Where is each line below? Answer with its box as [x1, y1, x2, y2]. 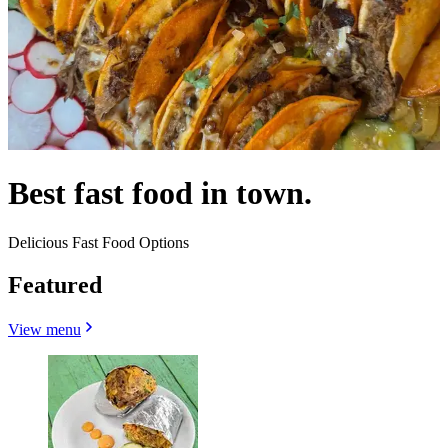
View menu [8, 320, 81, 338]
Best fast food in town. [8, 175, 312, 212]
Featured [8, 271, 102, 298]
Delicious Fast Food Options [8, 233, 189, 251]
